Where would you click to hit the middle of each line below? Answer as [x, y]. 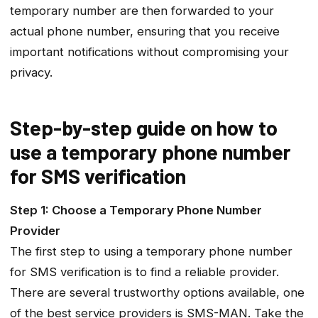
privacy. [31, 72]
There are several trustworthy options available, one [157, 293]
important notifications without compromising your [149, 51]
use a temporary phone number [150, 151]
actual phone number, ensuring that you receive [145, 31]
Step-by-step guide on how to [144, 127]
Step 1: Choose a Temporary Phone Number [136, 210]
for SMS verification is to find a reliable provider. [144, 272]
